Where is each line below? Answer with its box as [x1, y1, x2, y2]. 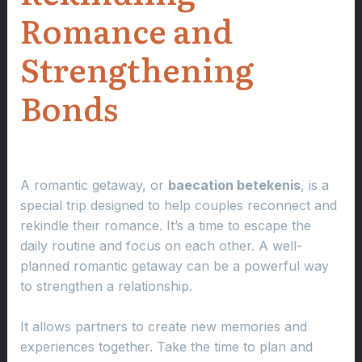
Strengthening [19, 44, 254, 92]
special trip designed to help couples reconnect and [19, 196, 337, 213]
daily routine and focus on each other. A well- [19, 237, 302, 254]
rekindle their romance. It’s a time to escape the [19, 217, 311, 234]
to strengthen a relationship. [19, 277, 192, 294]
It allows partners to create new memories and [19, 318, 307, 335]
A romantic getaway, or [19, 176, 168, 193]
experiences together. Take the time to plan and [19, 339, 313, 356]
